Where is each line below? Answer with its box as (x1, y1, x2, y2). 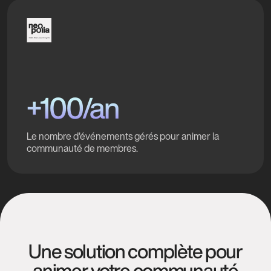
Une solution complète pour (28, 241, 243, 261)
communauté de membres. (27, 140, 138, 155)
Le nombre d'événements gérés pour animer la (27, 128, 219, 143)
